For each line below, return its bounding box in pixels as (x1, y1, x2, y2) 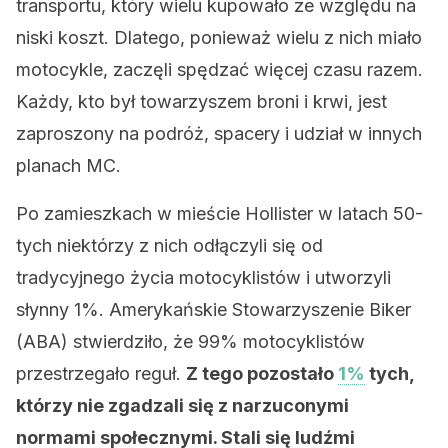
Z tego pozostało (186, 363, 338, 384)
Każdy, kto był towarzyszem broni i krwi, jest (16, 91, 387, 112)
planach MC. (16, 155, 121, 176)
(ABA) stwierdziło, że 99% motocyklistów (16, 331, 365, 352)
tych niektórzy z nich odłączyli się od (16, 235, 323, 256)
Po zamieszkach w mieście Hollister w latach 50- (16, 203, 423, 224)
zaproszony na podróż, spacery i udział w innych (16, 123, 422, 144)
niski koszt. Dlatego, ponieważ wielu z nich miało (16, 27, 422, 48)
